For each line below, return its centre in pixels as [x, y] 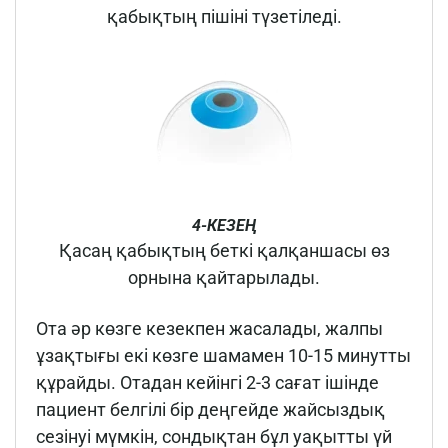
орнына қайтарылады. [224, 278]
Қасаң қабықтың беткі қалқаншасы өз [224, 251]
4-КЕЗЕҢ [224, 226]
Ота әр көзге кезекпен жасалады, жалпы [209, 329]
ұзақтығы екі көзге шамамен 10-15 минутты [223, 356]
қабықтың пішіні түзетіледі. [224, 16]
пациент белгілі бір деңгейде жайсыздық [210, 410]
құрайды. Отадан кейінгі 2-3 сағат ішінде [207, 383]
